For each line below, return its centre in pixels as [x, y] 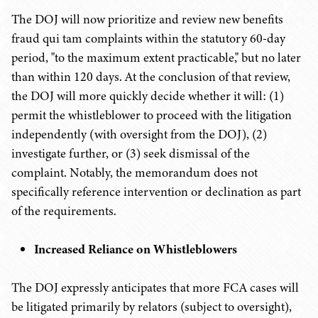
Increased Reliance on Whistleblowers [136, 249]
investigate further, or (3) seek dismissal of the [131, 153]
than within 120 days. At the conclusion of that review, [151, 77]
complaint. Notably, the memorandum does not [135, 172]
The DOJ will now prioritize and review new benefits [147, 19]
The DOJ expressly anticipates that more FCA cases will [155, 287]
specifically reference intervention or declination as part [156, 192]
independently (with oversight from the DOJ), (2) [139, 134]
